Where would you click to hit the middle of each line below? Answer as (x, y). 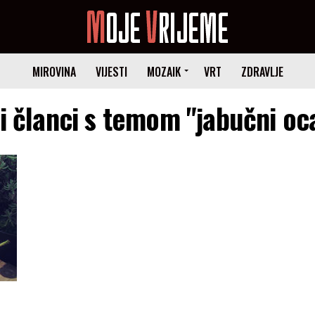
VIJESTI (111, 72)
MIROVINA (54, 72)
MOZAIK (163, 72)
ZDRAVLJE (262, 72)
